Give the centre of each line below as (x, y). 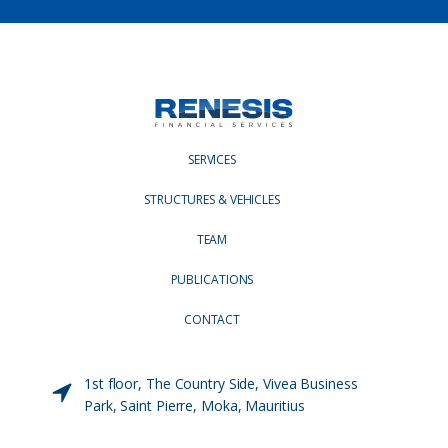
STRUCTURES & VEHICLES (212, 199)
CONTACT (212, 319)
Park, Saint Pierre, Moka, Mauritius (194, 405)
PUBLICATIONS (212, 279)
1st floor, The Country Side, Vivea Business (221, 383)
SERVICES (212, 159)
